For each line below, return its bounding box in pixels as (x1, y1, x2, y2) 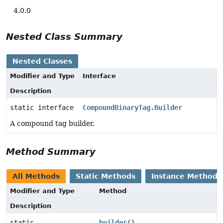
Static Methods (76, 172, 135, 180)
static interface (10, 103, 78, 111)
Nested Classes (12, 57, 72, 65)
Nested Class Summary (6, 31, 122, 42)
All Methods (12, 172, 60, 180)
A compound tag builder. (10, 119, 95, 127)
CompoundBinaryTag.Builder (83, 103, 182, 111)
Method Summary (6, 146, 96, 157)
